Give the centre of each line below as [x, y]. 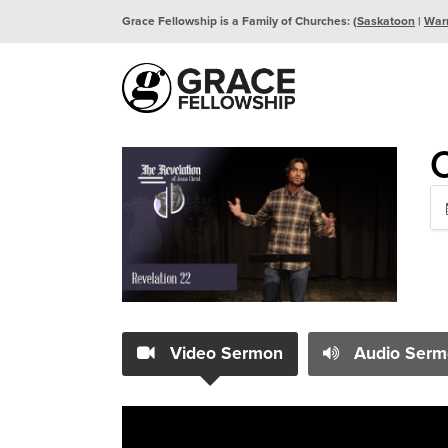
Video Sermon [224, 352]
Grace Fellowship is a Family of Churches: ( [239, 21]
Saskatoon [386, 21]
